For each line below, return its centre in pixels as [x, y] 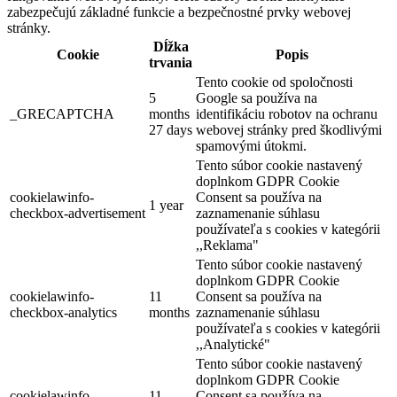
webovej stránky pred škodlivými [289, 130]
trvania [171, 63]
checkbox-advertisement [78, 214]
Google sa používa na [257, 98]
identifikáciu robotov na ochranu [287, 114]
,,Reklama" [227, 245]
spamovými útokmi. [251, 146]
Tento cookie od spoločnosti [274, 82]
